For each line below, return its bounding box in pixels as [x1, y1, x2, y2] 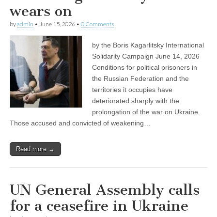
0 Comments [81, 20, 114, 28]
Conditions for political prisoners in [92, 63, 197, 72]
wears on [10, 2, 72, 20]
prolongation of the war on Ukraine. [92, 108, 200, 116]
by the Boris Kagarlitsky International [92, 41, 204, 49]
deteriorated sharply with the [92, 97, 179, 105]
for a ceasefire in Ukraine [10, 197, 188, 215]
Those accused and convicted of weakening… [10, 119, 151, 127]
